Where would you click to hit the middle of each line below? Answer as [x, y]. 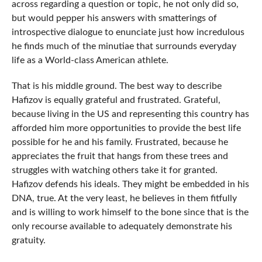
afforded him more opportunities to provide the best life [126, 128]
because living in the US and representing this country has [130, 114]
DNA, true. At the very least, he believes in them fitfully [124, 199]
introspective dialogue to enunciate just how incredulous [128, 32]
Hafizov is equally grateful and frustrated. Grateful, [116, 100]
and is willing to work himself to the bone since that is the [130, 213]
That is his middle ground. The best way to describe [116, 86]
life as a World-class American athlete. [90, 61]
